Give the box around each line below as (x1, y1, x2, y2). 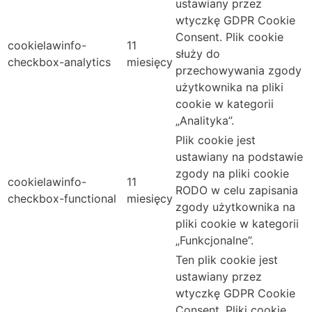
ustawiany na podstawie (175, 150, 303, 164)
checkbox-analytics (8, 55, 111, 70)
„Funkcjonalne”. (175, 233, 253, 248)
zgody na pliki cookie (175, 166, 289, 181)
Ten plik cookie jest (175, 253, 278, 267)
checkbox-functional (8, 192, 116, 206)
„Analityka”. (175, 114, 234, 128)
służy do (175, 47, 220, 61)
